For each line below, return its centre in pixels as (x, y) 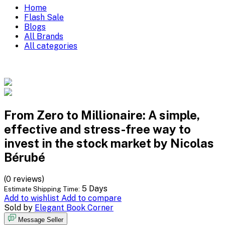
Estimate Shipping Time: (42, 189)
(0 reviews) (24, 179)
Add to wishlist (33, 198)
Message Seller (41, 219)
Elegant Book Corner (74, 207)
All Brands (44, 36)
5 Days (95, 188)
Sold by (18, 207)
